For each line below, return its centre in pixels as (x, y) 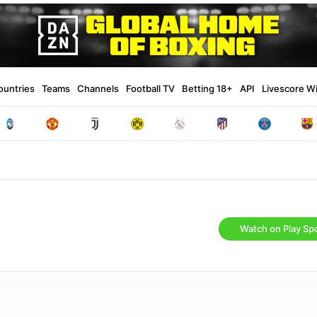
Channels (98, 88)
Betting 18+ (207, 88)
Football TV (150, 88)
